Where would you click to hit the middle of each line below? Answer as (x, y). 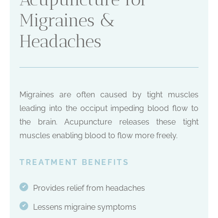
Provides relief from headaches (89, 188)
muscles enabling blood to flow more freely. (99, 136)
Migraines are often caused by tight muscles (109, 95)
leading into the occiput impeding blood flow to (109, 109)
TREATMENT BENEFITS (74, 163)
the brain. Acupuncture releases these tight (109, 122)
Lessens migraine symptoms (84, 207)
